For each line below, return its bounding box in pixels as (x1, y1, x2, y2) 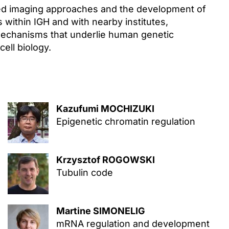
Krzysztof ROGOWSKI (56, 154, 155, 165)
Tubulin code (56, 167, 113, 178)
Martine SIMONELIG (56, 205, 145, 216)
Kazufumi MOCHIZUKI (56, 103, 154, 114)
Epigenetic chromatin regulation (56, 116, 195, 127)
